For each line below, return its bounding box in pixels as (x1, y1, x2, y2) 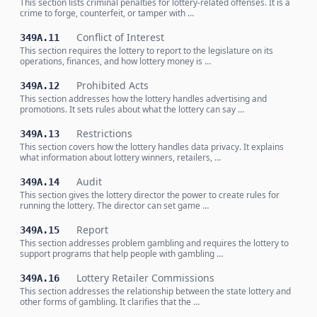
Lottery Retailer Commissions (76, 271, 214, 284)
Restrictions (76, 127, 132, 140)
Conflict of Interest (76, 30, 164, 44)
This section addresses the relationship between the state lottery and (20, 285, 291, 297)
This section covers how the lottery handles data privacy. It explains (20, 141, 284, 153)
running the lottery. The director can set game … (20, 200, 209, 212)
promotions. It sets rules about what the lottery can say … (20, 103, 244, 115)
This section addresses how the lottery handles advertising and (20, 93, 267, 105)
